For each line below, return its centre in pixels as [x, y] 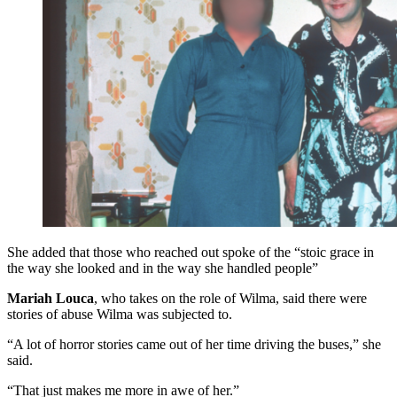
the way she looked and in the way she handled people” [163, 269]
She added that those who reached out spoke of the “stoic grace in [191, 253]
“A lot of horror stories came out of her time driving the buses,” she [194, 345]
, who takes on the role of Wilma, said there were [230, 299]
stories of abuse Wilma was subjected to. [120, 315]
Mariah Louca [51, 299]
